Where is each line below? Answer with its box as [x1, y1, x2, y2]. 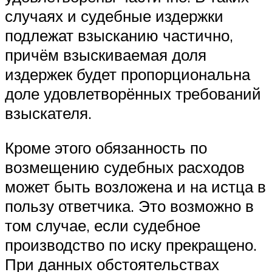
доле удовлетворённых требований [5, 83, 261, 103]
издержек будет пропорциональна [5, 64, 250, 84]
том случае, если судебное [5, 216, 200, 236]
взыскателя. [5, 103, 92, 123]
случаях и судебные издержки [5, 5, 223, 25]
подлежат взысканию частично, [5, 25, 233, 45]
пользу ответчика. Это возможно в [5, 196, 254, 216]
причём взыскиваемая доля [5, 44, 206, 64]
